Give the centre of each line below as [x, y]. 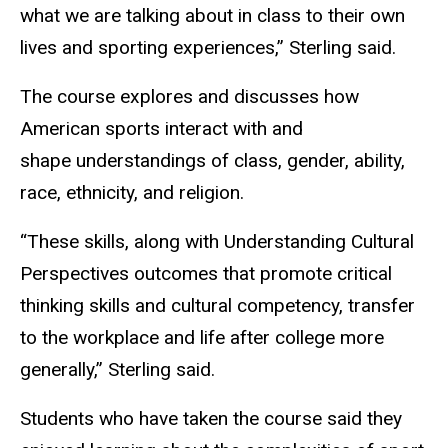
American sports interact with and [161, 129]
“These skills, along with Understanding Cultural [217, 241]
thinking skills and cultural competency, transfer [217, 305]
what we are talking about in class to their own [212, 16]
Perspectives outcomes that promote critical [206, 273]
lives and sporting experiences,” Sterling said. [210, 48]
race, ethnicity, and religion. [132, 193]
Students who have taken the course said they [211, 418]
